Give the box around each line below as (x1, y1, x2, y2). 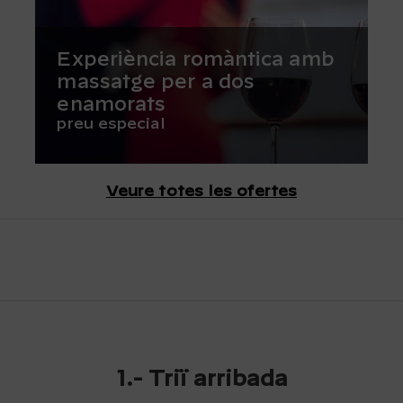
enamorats (57, 95, 166, 115)
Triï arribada (141, 369, 288, 391)
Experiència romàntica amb (57, 50, 335, 70)
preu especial (57, 117, 166, 132)
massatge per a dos (57, 73, 255, 93)
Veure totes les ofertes (105, 184, 298, 200)
